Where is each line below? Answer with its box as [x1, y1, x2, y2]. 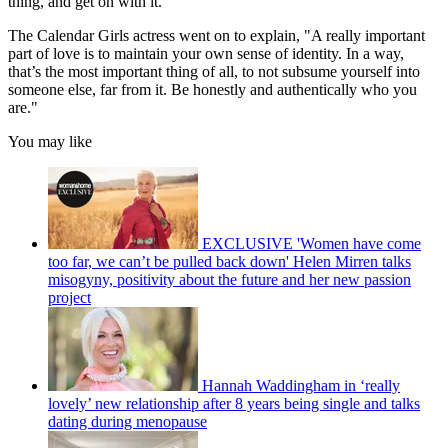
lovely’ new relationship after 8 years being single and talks [48, 395, 420, 413]
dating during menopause [48, 413, 207, 431]
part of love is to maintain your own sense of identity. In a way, [8, 45, 404, 63]
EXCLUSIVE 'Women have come [202, 235, 421, 253]
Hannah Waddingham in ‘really [202, 377, 400, 395]
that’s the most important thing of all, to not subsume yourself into [8, 63, 420, 81]
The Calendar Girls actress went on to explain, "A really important [8, 27, 425, 45]
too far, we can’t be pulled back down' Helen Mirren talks [48, 253, 411, 271]
